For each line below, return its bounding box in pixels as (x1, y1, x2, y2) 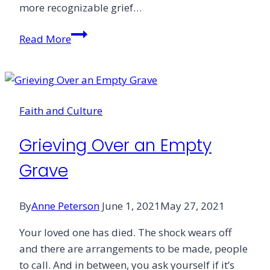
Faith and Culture (19, 104, 102, 118)
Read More (19, 32, 71, 46)
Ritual (71, 43, 99, 57)
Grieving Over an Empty (19, 133, 212, 157)
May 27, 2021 (160, 198, 225, 213)
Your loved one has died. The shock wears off (19, 225, 231, 239)
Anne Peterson (31, 198, 99, 213)
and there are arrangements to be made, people (19, 241, 248, 256)
